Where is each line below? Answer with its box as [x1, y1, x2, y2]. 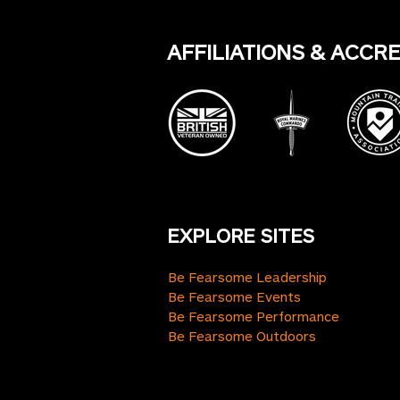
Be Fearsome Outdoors [168, 328, 316, 344]
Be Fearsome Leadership [168, 269, 327, 285]
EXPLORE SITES [167, 223, 314, 246]
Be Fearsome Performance [168, 308, 339, 324]
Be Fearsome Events [168, 288, 301, 304]
